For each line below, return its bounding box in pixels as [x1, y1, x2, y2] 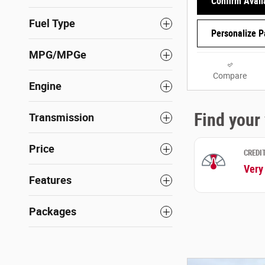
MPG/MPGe [29, 49, 86, 61]
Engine [29, 80, 62, 92]
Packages [29, 205, 76, 218]
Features [29, 174, 72, 186]
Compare [213, 71, 247, 81]
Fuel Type [29, 17, 75, 30]
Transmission [29, 111, 94, 124]
